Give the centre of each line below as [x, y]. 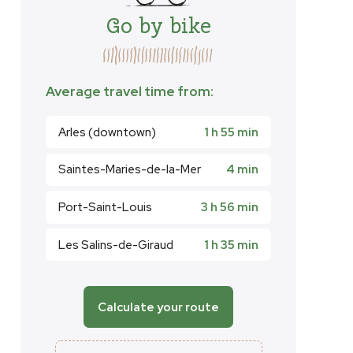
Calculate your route [158, 307]
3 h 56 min [230, 207]
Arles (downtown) [107, 132]
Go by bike [158, 25]
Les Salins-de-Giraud [116, 245]
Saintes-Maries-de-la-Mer [130, 170]
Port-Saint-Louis [105, 207]
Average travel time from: [130, 92]
